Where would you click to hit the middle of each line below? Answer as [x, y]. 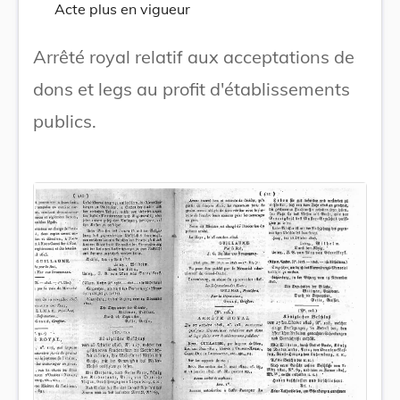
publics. [65, 121]
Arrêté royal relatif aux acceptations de [194, 57]
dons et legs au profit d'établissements [192, 89]
